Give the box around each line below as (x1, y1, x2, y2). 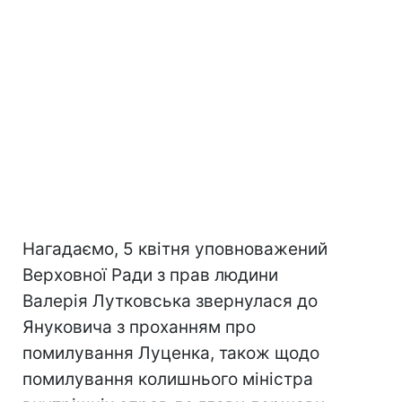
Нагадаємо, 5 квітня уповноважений (22, 239, 328, 259)
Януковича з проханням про (22, 317, 256, 337)
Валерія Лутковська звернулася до (22, 291, 318, 311)
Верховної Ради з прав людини (22, 265, 278, 285)
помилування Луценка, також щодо (22, 343, 319, 363)
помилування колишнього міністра (22, 369, 313, 389)
